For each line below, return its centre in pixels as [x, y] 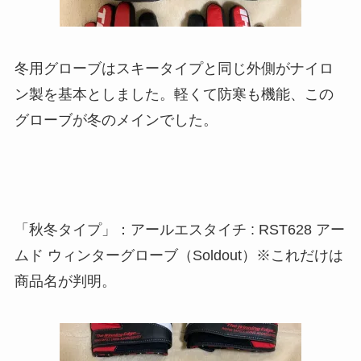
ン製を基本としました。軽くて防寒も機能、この [174, 95]
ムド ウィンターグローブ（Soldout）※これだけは [178, 255]
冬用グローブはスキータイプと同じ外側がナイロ [174, 69]
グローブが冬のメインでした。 [116, 120]
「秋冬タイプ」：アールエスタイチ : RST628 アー [179, 229]
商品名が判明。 [65, 281]
